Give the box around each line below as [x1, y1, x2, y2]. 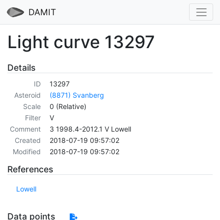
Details [7, 62, 35, 73]
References [7, 164, 53, 175]
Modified [12, 147, 41, 156]
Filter [25, 113, 41, 122]
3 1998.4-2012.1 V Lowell [50, 125, 131, 134]
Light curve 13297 [7, 31, 155, 52]
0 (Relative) [50, 102, 86, 111]
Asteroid [14, 91, 41, 100]
